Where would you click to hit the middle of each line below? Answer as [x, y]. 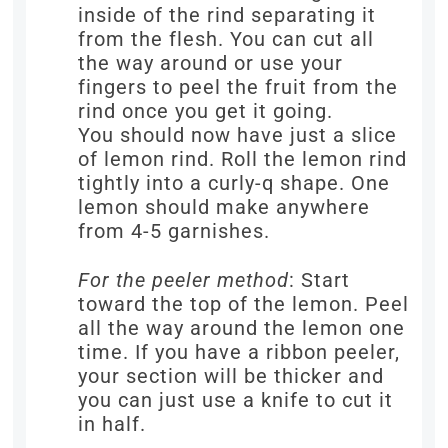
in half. [112, 424]
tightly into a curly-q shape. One [234, 183]
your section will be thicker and [231, 376]
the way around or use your [211, 63]
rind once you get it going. [206, 111]
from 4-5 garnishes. [174, 231]
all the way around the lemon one [242, 328]
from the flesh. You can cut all [226, 39]
